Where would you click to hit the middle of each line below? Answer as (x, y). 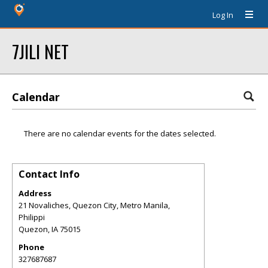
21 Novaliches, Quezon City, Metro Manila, (94, 205)
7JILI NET (40, 51)
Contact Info (49, 174)
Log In (223, 15)
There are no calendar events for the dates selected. (120, 133)
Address (35, 193)
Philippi (32, 217)
